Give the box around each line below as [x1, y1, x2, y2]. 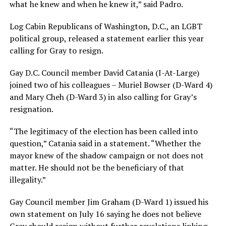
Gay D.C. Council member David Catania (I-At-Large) [9, 67, 199, 79]
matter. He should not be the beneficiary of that [9, 162, 184, 174]
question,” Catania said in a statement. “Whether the [9, 138, 201, 149]
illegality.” [9, 174, 46, 186]
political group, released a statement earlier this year [9, 33, 204, 44]
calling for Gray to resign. [9, 45, 103, 56]
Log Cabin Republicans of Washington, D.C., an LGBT [9, 21, 202, 32]
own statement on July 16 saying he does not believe [9, 208, 201, 220]
